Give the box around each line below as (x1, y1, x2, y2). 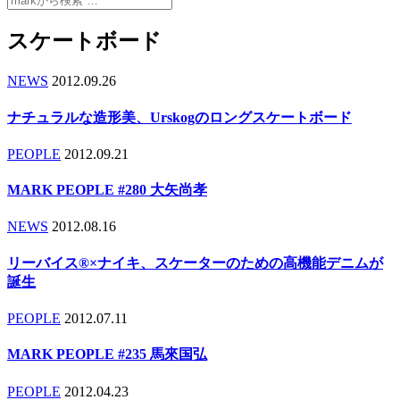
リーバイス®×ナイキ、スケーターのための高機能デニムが (7, 254, 383, 271)
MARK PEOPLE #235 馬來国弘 (7, 346, 207, 362)
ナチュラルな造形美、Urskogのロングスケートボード (7, 109, 352, 125)
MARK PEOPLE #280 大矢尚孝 (7, 182, 207, 198)
